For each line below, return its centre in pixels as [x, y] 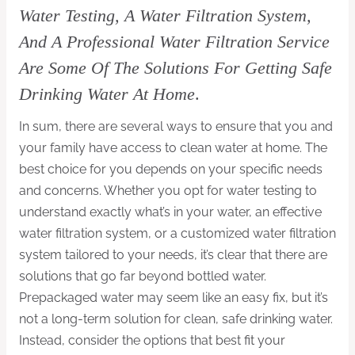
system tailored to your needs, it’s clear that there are [173, 255]
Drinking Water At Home [107, 94]
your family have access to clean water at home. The [173, 148]
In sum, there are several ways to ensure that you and [176, 127]
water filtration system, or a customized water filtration [177, 234]
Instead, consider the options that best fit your [152, 341]
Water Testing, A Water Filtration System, [165, 16]
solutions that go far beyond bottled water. [143, 277]
